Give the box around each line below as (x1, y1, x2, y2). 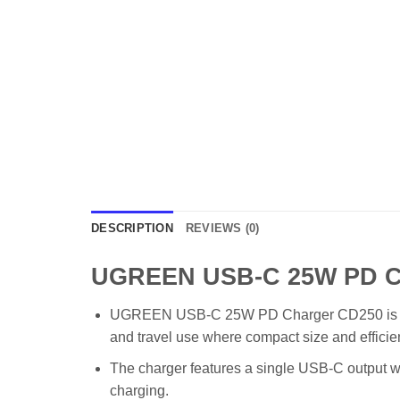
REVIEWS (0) (185, 221, 260, 235)
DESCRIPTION (91, 221, 173, 235)
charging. (109, 382, 169, 398)
